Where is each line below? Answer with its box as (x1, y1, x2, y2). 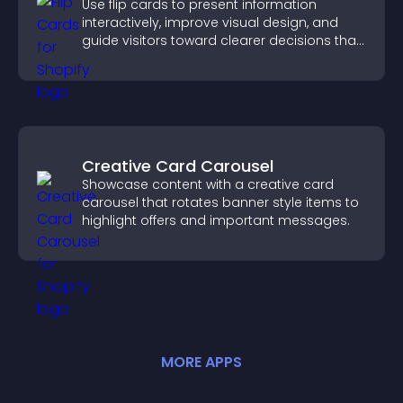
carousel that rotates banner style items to (82, 193, 359, 211)
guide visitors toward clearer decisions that (82, 31, 361, 49)
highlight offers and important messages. (82, 211, 350, 229)
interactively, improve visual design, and (82, 13, 338, 31)
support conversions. (82, 49, 219, 67)
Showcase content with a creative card (82, 175, 334, 193)
